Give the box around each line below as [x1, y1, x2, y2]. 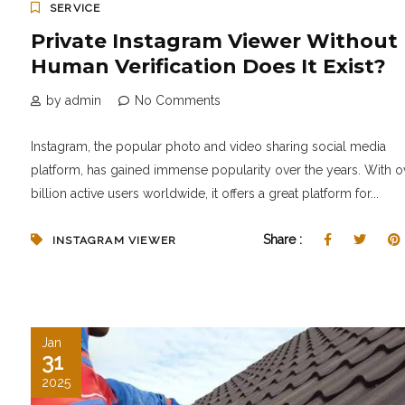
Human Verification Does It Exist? [31, 54, 386, 80]
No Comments [135, 93, 221, 108]
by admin [46, 93, 101, 108]
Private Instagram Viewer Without [31, 29, 398, 54]
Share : [262, 232, 306, 248]
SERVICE [50, 2, 101, 15]
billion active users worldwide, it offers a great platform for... [31, 186, 379, 202]
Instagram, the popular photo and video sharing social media [31, 139, 386, 155]
